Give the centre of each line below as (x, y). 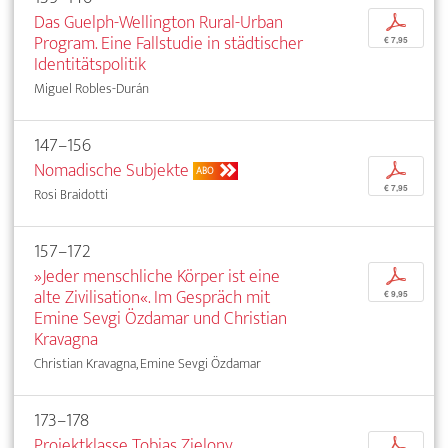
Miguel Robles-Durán (91, 89)
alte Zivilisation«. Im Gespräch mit (152, 298)
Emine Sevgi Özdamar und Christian (160, 319)
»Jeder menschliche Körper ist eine (157, 277)
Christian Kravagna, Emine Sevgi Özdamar (147, 364)
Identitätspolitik (90, 65)
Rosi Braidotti (71, 195)
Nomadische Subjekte (111, 171)
